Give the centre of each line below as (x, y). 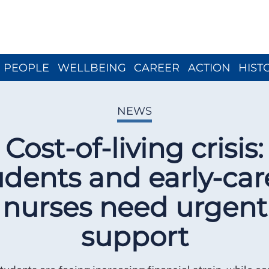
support (134, 236)
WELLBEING (92, 68)
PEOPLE (26, 68)
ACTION (209, 68)
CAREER (157, 68)
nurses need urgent (134, 207)
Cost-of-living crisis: (134, 148)
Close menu (162, 7)
